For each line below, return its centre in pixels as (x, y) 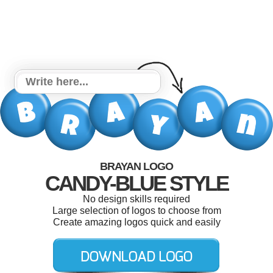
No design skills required (136, 199)
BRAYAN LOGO (136, 166)
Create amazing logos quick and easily (136, 222)
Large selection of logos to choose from (136, 210)
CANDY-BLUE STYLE (136, 183)
